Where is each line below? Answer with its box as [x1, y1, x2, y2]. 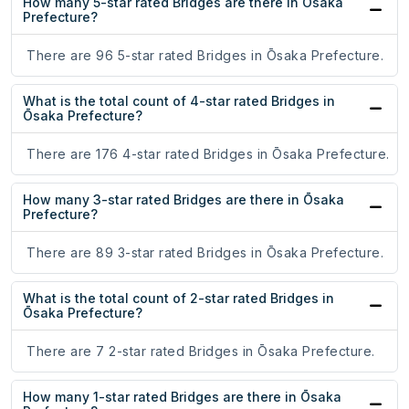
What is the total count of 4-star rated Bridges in [23, 93, 335, 110]
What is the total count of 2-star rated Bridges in [23, 290, 334, 307]
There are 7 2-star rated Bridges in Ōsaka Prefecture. [26, 343, 375, 360]
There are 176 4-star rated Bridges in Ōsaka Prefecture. [26, 146, 390, 163]
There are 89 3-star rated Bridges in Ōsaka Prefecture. [26, 245, 383, 261]
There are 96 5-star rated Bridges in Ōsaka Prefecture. [26, 47, 383, 64]
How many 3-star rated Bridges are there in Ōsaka [23, 192, 344, 208]
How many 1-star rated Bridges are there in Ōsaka [23, 389, 341, 405]
